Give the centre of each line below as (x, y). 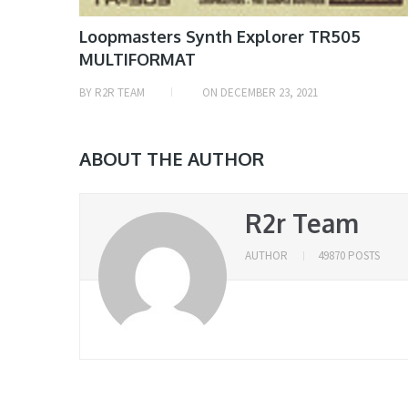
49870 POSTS (349, 256)
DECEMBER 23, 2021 (269, 93)
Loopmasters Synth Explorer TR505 (220, 37)
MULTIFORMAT (138, 60)
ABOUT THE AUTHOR (172, 159)
